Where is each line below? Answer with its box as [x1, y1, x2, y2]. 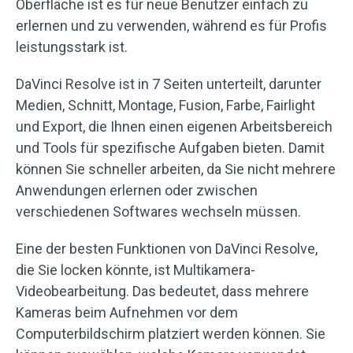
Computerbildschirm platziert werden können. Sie [16, 325, 325, 343]
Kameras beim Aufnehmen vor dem [16, 304, 238, 321]
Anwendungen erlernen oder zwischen [16, 182, 258, 199]
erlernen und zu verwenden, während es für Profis [16, 17, 327, 35]
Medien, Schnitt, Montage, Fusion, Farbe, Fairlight [16, 97, 315, 114]
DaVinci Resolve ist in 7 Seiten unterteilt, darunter [16, 76, 321, 93]
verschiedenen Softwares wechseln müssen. [16, 203, 301, 221]
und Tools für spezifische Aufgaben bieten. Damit [16, 139, 325, 157]
